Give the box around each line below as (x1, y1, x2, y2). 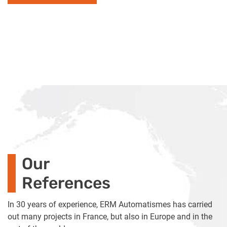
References (22, 173, 110, 193)
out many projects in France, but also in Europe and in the (8, 212, 212, 222)
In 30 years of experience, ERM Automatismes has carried (8, 200, 212, 210)
